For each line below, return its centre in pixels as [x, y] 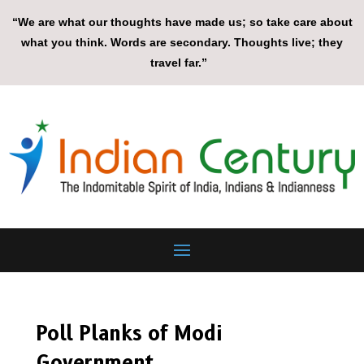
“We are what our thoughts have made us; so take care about [182, 22]
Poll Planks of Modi [129, 334]
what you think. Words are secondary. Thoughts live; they [182, 42]
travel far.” [182, 63]
